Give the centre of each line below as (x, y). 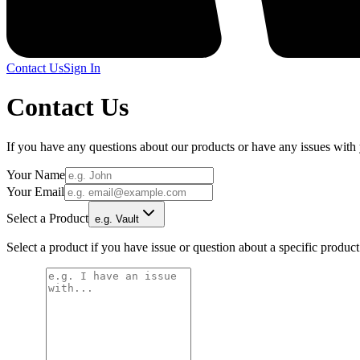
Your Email (35, 191)
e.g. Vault (117, 219)
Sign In (82, 68)
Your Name (36, 174)
